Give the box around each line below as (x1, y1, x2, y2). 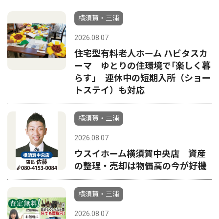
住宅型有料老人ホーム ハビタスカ (74, 48, 208, 59)
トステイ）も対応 (74, 85, 145, 95)
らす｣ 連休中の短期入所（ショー (74, 73, 211, 83)
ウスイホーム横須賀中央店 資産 (74, 149, 206, 159)
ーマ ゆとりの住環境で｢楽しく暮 (74, 61, 211, 71)
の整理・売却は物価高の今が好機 (74, 161, 206, 171)
